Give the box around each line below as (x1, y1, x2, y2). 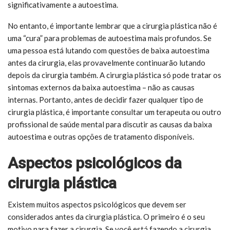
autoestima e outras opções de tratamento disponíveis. (8, 131, 194, 141)
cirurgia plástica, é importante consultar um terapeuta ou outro (8, 107, 221, 117)
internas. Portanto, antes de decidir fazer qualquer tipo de (8, 94, 203, 104)
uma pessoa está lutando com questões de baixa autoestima (8, 45, 209, 55)
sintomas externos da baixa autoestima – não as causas (8, 82, 195, 92)
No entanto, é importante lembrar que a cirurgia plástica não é (8, 21, 217, 30)
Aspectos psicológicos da (8, 154, 182, 172)
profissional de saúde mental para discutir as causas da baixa (8, 119, 212, 129)
